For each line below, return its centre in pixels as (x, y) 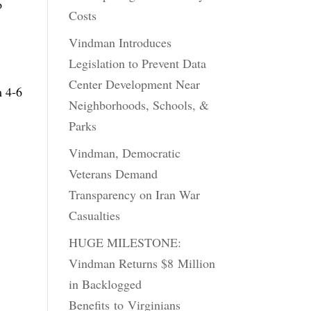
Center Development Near (134, 84)
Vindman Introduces (120, 42)
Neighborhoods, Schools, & (138, 105)
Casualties (94, 215)
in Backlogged (105, 284)
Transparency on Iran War (134, 194)
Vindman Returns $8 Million (142, 263)
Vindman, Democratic (124, 153)
